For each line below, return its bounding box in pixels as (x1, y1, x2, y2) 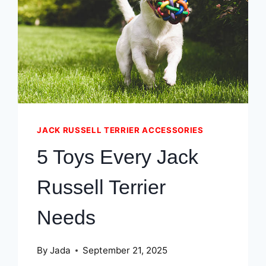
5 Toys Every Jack (37, 145, 199, 168)
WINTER (94, 40, 132, 52)
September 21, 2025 (82, 245, 167, 256)
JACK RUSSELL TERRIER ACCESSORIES (37, 125, 204, 135)
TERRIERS (94, 4, 141, 16)
